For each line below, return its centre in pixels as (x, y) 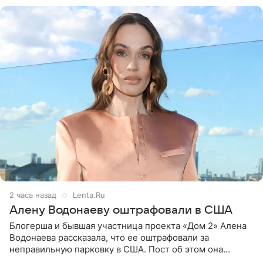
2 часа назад (33, 195)
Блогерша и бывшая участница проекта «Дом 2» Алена (128, 225)
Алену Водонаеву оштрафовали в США (121, 210)
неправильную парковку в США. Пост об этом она (116, 249)
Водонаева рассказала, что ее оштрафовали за (109, 237)
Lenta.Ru (89, 195)
